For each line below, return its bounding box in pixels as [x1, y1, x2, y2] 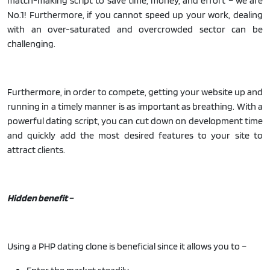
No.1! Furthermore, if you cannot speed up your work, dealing [7, 8, 263, 20]
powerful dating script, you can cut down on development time [7, 115, 263, 127]
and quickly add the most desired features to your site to [7, 129, 263, 141]
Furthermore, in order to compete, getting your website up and [7, 86, 263, 98]
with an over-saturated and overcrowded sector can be [7, 23, 263, 35]
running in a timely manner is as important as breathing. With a [7, 100, 263, 112]
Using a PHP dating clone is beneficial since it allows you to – [7, 240, 246, 252]
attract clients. [7, 143, 65, 155]
